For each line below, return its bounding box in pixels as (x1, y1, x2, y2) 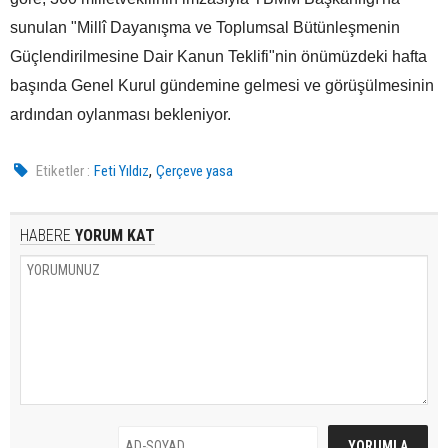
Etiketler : (36, 161, 91, 180)
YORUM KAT (71, 225, 155, 245)
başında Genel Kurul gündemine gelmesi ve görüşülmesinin (10, 76, 434, 94)
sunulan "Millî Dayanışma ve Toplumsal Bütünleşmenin (10, 18, 400, 36)
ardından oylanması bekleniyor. (10, 105, 231, 123)
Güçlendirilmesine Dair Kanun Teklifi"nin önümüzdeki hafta (10, 47, 427, 65)
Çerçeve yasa (156, 161, 234, 180)
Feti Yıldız (94, 161, 150, 180)
